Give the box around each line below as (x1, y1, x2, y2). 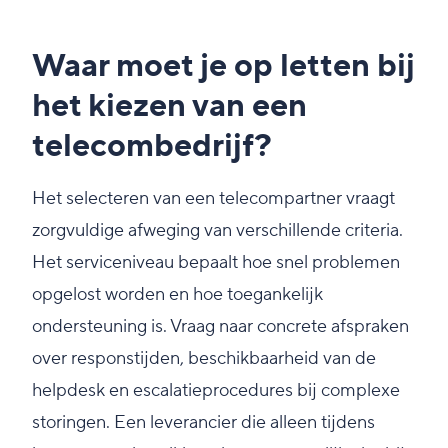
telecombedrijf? (32, 126, 272, 168)
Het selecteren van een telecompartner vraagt (32, 187, 395, 211)
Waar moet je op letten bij (32, 46, 415, 88)
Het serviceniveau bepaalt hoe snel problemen (32, 251, 400, 275)
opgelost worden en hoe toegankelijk (32, 283, 323, 307)
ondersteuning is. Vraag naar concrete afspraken (32, 315, 409, 339)
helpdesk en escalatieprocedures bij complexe (32, 379, 400, 403)
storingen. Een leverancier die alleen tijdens (32, 411, 375, 435)
